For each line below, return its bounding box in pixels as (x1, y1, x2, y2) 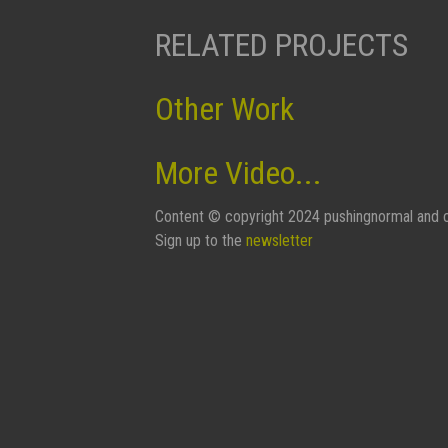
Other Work (155, 90, 294, 128)
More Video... (155, 154, 322, 192)
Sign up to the (155, 231, 246, 250)
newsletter (246, 231, 313, 250)
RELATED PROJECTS (155, 26, 408, 64)
